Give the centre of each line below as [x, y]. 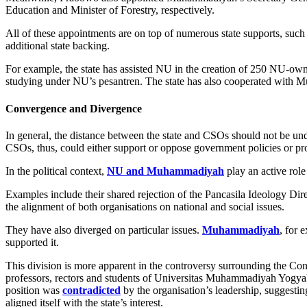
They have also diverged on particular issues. [104, 230]
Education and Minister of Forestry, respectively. [110, 10]
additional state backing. [58, 46]
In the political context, [56, 171]
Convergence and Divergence [74, 108]
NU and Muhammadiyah [165, 171]
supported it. [32, 242]
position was [34, 290]
